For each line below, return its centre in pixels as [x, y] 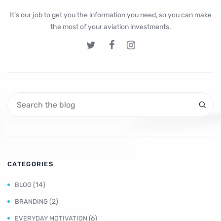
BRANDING [31, 202]
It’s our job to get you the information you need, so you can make [110, 15]
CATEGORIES [30, 164]
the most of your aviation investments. [110, 27]
